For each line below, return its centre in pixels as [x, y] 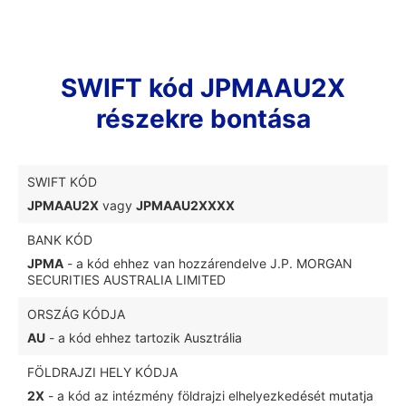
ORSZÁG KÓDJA [76, 314]
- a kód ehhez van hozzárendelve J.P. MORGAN [208, 263]
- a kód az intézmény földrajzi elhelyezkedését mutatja [209, 396]
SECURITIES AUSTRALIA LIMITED [126, 280]
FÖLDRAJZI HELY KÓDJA [102, 372]
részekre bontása [203, 119]
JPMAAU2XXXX [185, 205]
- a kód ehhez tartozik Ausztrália [144, 338]
